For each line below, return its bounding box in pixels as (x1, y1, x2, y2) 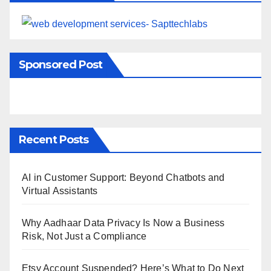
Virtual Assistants (22, 185, 98, 196)
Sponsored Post (19, 57, 103, 71)
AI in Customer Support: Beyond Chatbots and (22, 172, 225, 183)
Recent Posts (19, 132, 89, 146)
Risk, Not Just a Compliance (22, 230, 147, 241)
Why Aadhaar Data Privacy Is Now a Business (22, 217, 225, 228)
